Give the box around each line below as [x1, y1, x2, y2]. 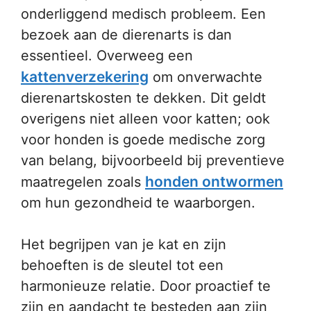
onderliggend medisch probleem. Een [21, 6, 266, 22]
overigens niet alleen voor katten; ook [21, 110, 270, 127]
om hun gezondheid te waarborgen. [21, 194, 255, 211]
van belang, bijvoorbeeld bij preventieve [21, 152, 285, 169]
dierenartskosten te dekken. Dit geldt [21, 90, 266, 106]
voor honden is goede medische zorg [21, 131, 265, 148]
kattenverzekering [21, 68, 149, 85]
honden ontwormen [145, 173, 283, 190]
